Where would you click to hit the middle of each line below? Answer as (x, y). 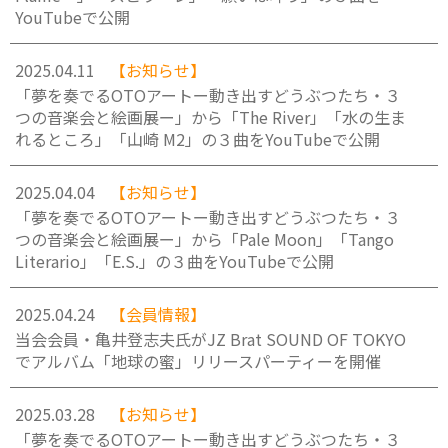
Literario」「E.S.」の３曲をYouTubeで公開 (174, 261)
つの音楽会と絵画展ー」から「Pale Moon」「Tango (204, 239)
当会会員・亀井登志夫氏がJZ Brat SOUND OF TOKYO (210, 339)
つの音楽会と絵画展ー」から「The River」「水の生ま (210, 117)
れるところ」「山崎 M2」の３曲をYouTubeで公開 (197, 139)
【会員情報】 (158, 314)
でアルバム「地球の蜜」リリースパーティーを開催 (198, 361)
